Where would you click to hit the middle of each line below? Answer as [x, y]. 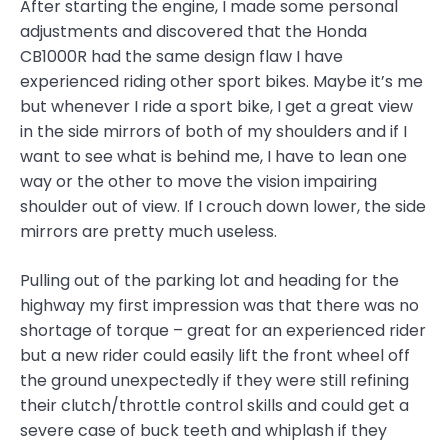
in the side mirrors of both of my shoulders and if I [213, 132]
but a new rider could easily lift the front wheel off [215, 356]
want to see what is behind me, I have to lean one [213, 157]
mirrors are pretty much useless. [148, 232]
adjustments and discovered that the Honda [193, 32]
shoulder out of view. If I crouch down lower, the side [223, 207]
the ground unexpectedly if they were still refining [214, 381]
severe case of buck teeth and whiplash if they [203, 431]
